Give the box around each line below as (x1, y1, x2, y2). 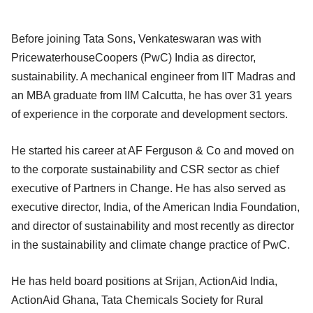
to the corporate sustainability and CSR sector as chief (11, 163, 279, 176)
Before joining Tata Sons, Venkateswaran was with (11, 33, 261, 45)
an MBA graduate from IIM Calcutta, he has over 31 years (11, 89, 292, 102)
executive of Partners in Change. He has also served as (11, 182, 286, 195)
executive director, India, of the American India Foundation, (11, 201, 300, 214)
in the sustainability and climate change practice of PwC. (11, 239, 290, 252)
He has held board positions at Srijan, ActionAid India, (11, 275, 277, 288)
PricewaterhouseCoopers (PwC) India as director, (11, 52, 256, 64)
